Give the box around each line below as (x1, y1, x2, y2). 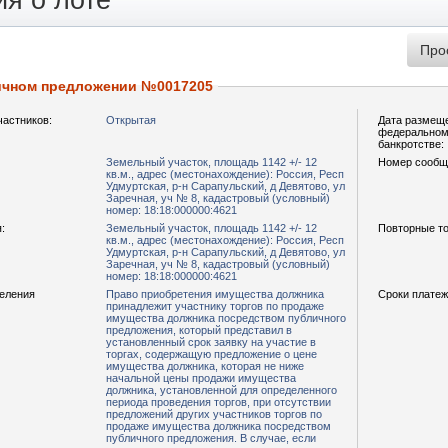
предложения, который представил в (106, 324, 292, 336)
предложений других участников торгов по (106, 408, 322, 420)
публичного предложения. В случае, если (106, 432, 240, 444)
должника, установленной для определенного (106, 384, 337, 396)
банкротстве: (378, 138, 444, 150)
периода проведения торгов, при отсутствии (106, 396, 331, 408)
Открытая (106, 114, 156, 126)
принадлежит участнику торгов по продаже (106, 300, 324, 312)
